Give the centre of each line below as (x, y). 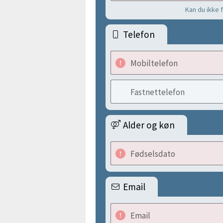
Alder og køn (149, 125)
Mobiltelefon (154, 63)
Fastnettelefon (158, 92)
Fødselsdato (153, 154)
